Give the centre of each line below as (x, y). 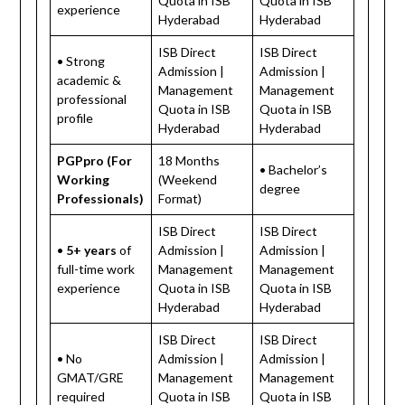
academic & (89, 80)
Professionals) (101, 198)
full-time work (96, 268)
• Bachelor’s (294, 169)
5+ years (92, 250)
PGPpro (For (95, 160)
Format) (180, 198)
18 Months (189, 160)
